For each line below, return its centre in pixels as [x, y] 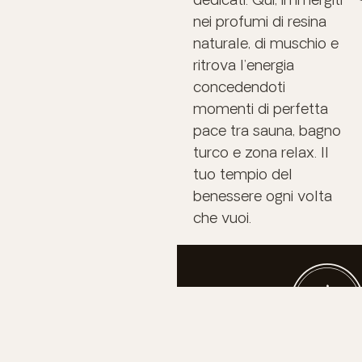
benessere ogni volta [262, 195]
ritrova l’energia [243, 64]
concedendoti [239, 86]
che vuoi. [222, 217]
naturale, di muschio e [265, 42]
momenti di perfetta [260, 108]
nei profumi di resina [259, 21]
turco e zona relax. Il [261, 152]
